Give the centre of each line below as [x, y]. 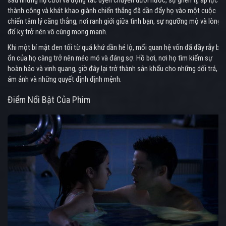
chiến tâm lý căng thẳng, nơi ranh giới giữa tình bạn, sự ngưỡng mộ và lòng [114, 21]
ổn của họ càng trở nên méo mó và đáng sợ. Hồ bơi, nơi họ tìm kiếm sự [110, 58]
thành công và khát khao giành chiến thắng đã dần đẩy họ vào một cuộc [112, 11]
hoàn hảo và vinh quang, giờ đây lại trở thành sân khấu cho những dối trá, [112, 69]
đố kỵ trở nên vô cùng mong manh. [58, 32]
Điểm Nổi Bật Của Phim [49, 100]
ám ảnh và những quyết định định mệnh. [65, 79]
